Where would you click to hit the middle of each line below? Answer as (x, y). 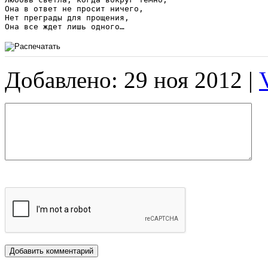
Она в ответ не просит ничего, (74, 8)
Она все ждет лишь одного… (65, 26)
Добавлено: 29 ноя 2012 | (132, 80)
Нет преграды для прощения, (67, 17)
